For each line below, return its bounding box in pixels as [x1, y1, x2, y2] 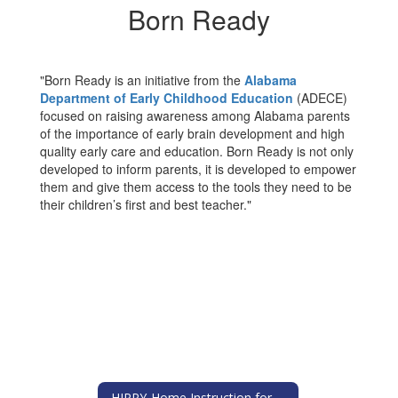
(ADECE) [293, 89, 347, 107]
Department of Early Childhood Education [40, 89, 293, 107]
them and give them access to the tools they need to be [40, 178, 352, 195]
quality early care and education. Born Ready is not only [40, 142, 354, 160]
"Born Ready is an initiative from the [40, 71, 244, 89]
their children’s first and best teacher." [40, 195, 251, 213]
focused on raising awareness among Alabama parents [40, 107, 350, 124]
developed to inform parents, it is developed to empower [40, 160, 356, 178]
